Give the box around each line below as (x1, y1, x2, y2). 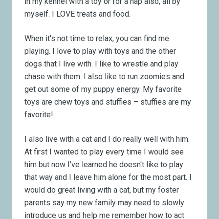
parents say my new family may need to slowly (24, 197, 185, 207)
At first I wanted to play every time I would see (24, 147, 184, 156)
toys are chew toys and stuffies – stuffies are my (24, 97, 192, 107)
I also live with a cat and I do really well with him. (24, 134, 190, 144)
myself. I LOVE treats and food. (24, 9, 131, 19)
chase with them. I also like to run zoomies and (24, 71, 185, 81)
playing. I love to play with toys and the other (24, 46, 176, 56)
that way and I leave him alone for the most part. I (24, 172, 192, 182)
